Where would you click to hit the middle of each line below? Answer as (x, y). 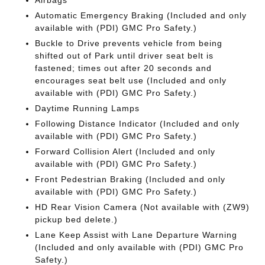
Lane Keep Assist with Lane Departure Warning (136, 235)
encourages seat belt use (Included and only (131, 80)
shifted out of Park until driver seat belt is (125, 56)
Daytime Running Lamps (88, 108)
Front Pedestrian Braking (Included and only (130, 179)
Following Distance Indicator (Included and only (138, 124)
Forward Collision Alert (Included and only (125, 151)
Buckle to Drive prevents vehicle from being (129, 43)
